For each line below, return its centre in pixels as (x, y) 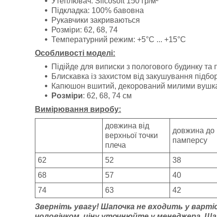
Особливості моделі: (75, 53)
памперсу (190, 140)
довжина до (194, 131)
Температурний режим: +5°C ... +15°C (119, 39)
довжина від (127, 126)
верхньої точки (132, 135)
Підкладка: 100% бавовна (98, 10)
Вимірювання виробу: (78, 109)
